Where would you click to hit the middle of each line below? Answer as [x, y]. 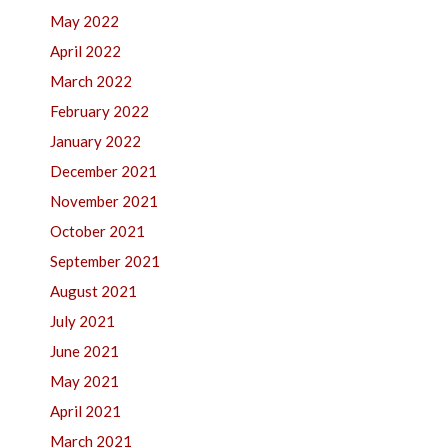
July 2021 [82, 321]
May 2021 [84, 381]
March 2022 [91, 81]
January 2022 [95, 141]
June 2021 [84, 351]
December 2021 [103, 171]
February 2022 [99, 111]
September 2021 [105, 261]
